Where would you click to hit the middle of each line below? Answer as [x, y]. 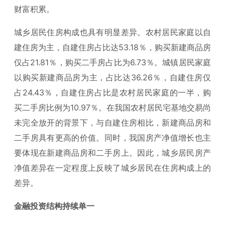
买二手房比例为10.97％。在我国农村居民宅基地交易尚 [113, 107]
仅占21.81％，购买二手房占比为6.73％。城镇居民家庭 [113, 62]
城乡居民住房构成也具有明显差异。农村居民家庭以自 [113, 32]
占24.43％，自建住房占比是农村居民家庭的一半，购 [113, 92]
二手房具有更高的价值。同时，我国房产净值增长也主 [113, 137]
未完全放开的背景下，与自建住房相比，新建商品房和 [113, 122]
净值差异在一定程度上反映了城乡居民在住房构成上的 [113, 167]
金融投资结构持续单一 [54, 206]
